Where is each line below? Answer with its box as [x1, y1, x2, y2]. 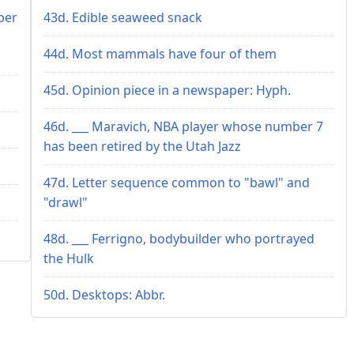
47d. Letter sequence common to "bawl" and [43, 173, 310, 191]
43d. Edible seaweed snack [43, 8, 202, 26]
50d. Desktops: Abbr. [43, 285, 165, 303]
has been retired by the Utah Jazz [43, 137, 241, 155]
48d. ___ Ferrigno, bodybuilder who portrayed [43, 229, 314, 247]
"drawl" [43, 193, 88, 211]
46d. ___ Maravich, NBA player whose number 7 [43, 117, 323, 135]
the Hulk [43, 249, 94, 267]
